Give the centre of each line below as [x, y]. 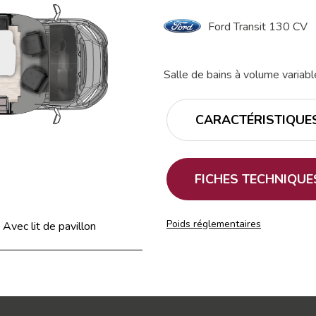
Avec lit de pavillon [49, 227]
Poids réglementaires [214, 224]
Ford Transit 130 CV [258, 27]
